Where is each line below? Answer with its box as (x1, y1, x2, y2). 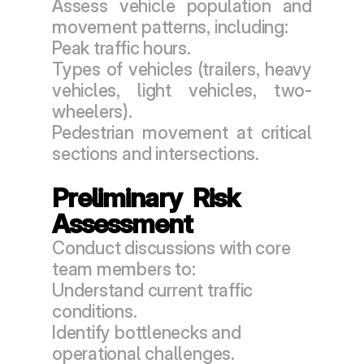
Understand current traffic (52, 279, 253, 301)
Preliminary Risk (52, 182, 240, 214)
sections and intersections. (52, 143, 260, 164)
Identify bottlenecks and (52, 322, 241, 343)
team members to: (52, 258, 196, 279)
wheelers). (52, 101, 132, 122)
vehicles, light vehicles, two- (52, 80, 312, 101)
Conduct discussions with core (52, 237, 291, 258)
